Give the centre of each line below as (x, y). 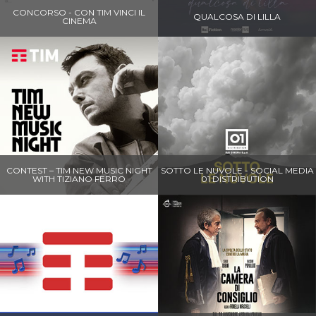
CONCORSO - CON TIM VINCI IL (79, 12)
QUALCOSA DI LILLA (237, 16)
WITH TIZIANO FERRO (79, 178)
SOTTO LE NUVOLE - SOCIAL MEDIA (237, 170)
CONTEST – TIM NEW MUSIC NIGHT (79, 170)
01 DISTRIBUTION (237, 178)
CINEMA (79, 20)
